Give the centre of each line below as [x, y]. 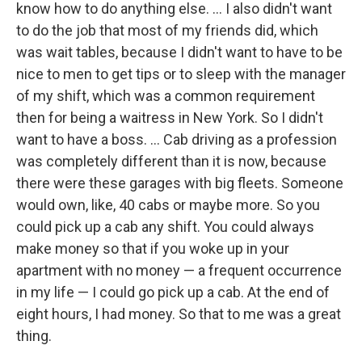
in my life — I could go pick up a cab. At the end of [173, 292]
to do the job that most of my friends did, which [167, 30]
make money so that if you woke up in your [153, 248]
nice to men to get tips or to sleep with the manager [181, 74]
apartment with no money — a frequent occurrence [179, 270]
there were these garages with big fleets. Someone [180, 183]
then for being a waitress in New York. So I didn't [170, 118]
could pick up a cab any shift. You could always [165, 227]
